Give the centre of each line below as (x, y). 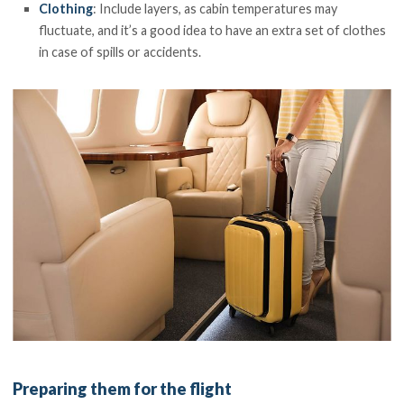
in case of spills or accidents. (120, 52)
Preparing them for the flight (123, 389)
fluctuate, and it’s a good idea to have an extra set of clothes (213, 31)
